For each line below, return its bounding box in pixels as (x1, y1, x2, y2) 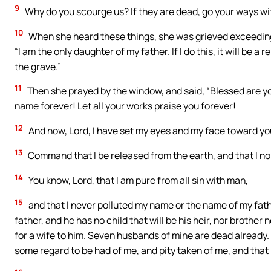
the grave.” (15, 59, 61, 73)
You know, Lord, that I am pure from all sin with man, (27, 174, 248, 188)
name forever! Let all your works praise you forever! (15, 99, 236, 113)
